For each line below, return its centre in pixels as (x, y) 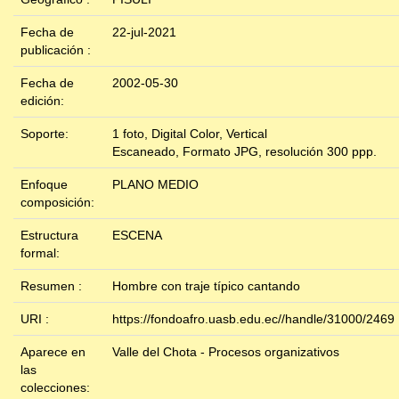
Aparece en (53, 352)
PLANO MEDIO (155, 185)
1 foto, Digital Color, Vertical (190, 134)
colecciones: (55, 388)
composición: (59, 203)
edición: (44, 101)
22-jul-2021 (144, 33)
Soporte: (46, 134)
